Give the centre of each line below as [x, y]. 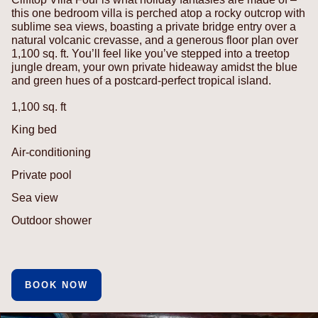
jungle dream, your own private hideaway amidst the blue [154, 67]
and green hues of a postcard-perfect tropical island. [141, 80]
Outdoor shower [51, 220]
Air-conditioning [51, 152]
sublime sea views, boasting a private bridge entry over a [154, 26]
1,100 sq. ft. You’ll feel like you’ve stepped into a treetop [150, 53]
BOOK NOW [56, 285]
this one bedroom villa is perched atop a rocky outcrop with [158, 13]
